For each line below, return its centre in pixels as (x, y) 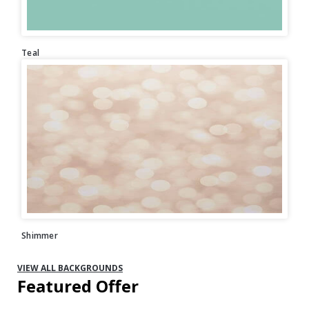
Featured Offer (78, 286)
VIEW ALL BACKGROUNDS (70, 268)
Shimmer (40, 236)
